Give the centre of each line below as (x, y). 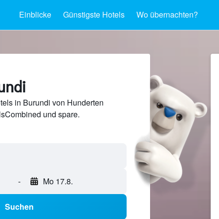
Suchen (19, 207)
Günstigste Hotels (94, 14)
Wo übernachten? (167, 14)
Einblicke (35, 14)
